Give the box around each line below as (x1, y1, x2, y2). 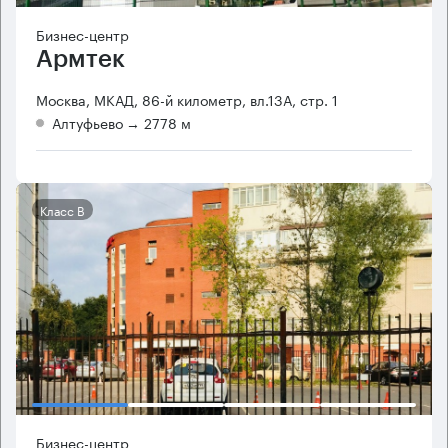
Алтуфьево (52, 111, 123, 134)
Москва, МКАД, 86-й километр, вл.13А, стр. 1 (36, 88, 338, 111)
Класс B (40, 200, 85, 220)
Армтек (36, 47, 125, 72)
